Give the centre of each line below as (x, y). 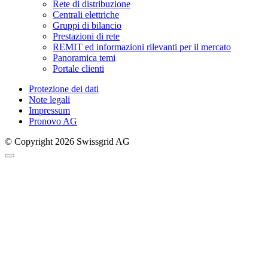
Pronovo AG (53, 121)
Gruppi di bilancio (87, 25)
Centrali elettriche (86, 14)
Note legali (49, 99)
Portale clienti (78, 68)
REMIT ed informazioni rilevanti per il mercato (142, 47)
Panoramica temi (84, 57)
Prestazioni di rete (86, 36)
